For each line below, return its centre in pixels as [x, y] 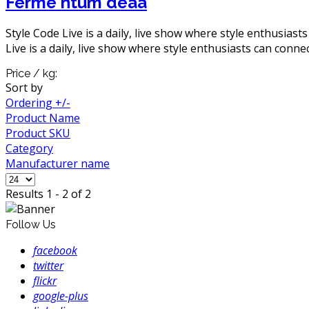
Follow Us [31, 225]
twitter [48, 266]
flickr [45, 281]
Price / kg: [31, 74]
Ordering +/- [38, 103]
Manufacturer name [58, 164]
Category [29, 149]
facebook [55, 251]
